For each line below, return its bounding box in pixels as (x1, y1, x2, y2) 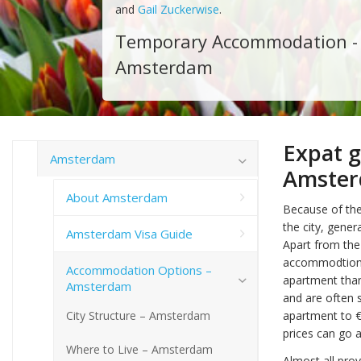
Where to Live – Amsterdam (66, 341, 213, 357)
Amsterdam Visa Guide (66, 225, 193, 242)
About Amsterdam (66, 189, 168, 205)
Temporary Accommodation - (114, 28, 358, 53)
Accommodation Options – (66, 261, 212, 278)
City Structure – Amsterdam (66, 307, 210, 323)
